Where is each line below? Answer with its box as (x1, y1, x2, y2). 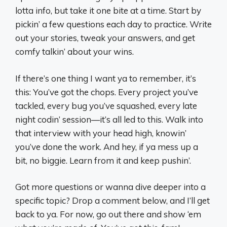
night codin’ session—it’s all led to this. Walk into (15, 113, 203, 125)
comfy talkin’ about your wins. (15, 46, 134, 57)
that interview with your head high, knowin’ (15, 127, 186, 138)
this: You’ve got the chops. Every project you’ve (15, 86, 198, 97)
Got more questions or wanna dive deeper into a (15, 181, 206, 192)
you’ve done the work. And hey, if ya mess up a (15, 141, 198, 152)
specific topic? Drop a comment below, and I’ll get (15, 195, 210, 206)
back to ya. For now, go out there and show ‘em (15, 209, 201, 219)
